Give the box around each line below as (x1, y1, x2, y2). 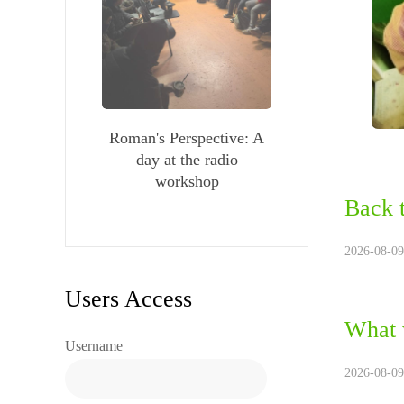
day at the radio (135, 150, 238, 169)
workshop (154, 171, 219, 190)
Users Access (65, 285, 192, 312)
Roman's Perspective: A (109, 128, 264, 147)
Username (65, 337, 123, 353)
